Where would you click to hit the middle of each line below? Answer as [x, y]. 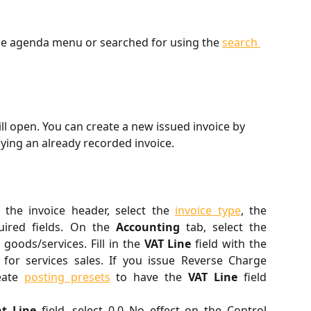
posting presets [67, 277]
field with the [229, 243]
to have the [149, 277]
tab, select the [223, 227]
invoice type [208, 210]
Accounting [148, 227]
